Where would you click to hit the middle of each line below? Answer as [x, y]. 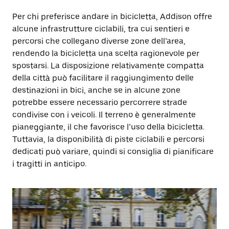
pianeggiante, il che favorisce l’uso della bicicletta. [108, 127]
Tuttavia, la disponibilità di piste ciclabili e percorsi [108, 139]
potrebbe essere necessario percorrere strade [100, 102]
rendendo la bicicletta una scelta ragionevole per [106, 53]
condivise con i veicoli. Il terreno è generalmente [104, 115]
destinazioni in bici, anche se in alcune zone [96, 90]
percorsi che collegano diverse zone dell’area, [99, 41]
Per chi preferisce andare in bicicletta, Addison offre [112, 17]
